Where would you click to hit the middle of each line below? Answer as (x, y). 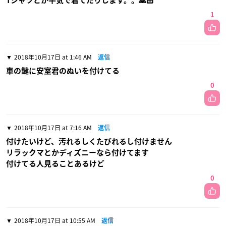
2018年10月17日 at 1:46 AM (53, 57)
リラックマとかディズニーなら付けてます (77, 153)
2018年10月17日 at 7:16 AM (53, 128)
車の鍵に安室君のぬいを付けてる (63, 71)
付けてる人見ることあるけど (55, 164)
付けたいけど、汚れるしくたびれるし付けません (89, 142)
